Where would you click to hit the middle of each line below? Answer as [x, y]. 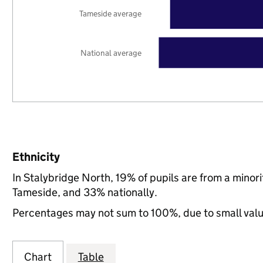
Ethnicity [36, 157]
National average [111, 53]
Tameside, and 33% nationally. [85, 192]
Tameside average [111, 13]
